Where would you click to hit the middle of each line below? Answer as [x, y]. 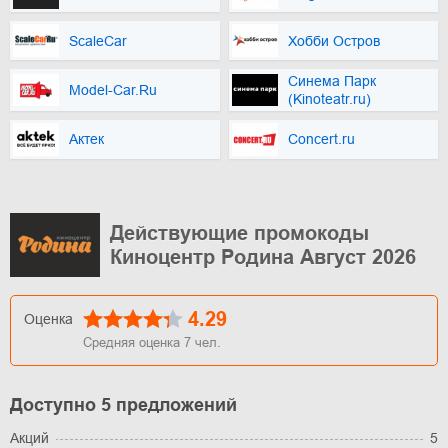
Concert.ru [321, 139]
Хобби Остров [333, 40]
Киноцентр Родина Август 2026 [263, 256]
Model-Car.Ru [113, 90]
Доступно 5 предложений [123, 404]
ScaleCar [98, 40]
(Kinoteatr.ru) [329, 99]
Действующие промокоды [239, 232]
